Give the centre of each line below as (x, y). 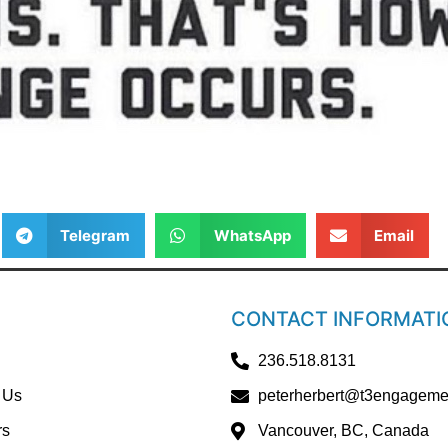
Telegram (95, 235)
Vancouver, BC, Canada (344, 431)
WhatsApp (252, 235)
